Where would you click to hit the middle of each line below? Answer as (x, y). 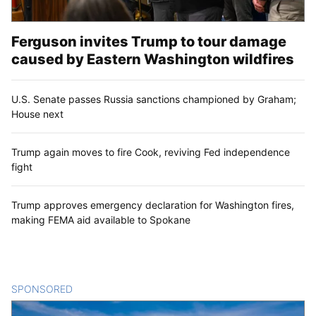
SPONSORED (42, 288)
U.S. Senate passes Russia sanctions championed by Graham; (154, 99)
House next (37, 114)
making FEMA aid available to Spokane (101, 219)
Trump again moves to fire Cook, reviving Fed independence (151, 152)
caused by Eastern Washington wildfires (153, 59)
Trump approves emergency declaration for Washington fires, (153, 205)
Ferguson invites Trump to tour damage (149, 41)
